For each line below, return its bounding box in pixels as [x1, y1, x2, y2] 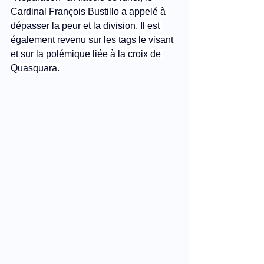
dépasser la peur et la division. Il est [11, 20, 162, 31]
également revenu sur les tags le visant [11, 34, 176, 45]
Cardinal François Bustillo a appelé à [11, 6, 168, 16]
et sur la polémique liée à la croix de [11, 48, 163, 59]
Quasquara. [11, 62, 60, 73]
